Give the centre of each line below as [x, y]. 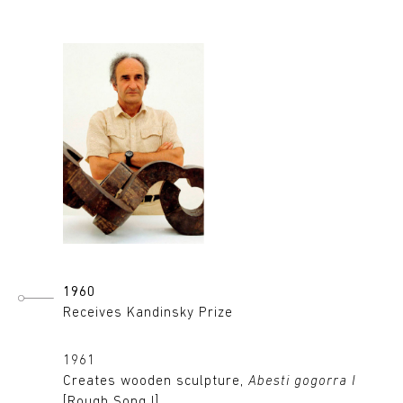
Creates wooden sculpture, [156, 382]
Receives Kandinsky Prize [148, 314]
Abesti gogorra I [302, 382]
